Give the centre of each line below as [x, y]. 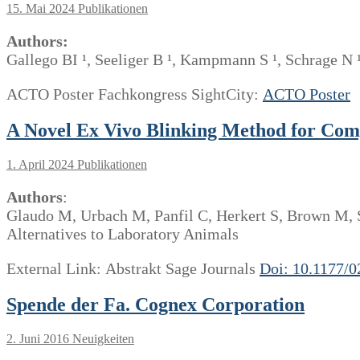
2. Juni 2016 [38, 338]
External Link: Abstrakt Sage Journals [133, 268]
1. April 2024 [40, 164]
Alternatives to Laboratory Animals [123, 233]
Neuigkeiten [102, 338]
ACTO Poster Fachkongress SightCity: [135, 94]
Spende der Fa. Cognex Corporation [155, 304]
